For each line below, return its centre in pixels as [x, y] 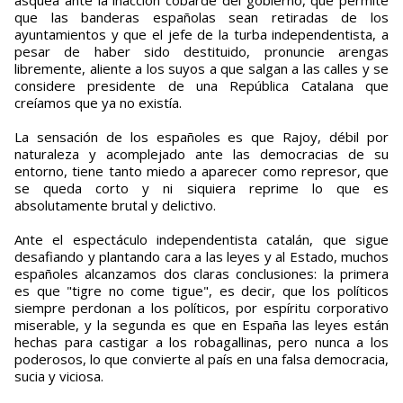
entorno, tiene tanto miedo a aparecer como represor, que [201, 171]
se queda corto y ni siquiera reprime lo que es [201, 188]
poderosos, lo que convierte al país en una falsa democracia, [201, 359]
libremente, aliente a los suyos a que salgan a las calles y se [201, 69]
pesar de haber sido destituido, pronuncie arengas [201, 52]
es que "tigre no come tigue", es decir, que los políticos [201, 291]
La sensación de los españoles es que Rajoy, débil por [201, 137]
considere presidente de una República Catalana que [201, 86]
